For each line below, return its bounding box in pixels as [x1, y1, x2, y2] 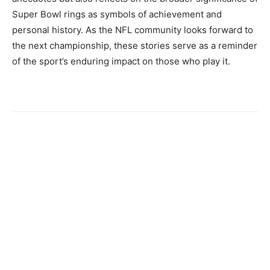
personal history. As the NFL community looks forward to [12, 24, 253, 36]
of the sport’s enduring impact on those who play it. [12, 55, 230, 67]
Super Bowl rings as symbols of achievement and [12, 8, 222, 20]
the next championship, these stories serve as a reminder [12, 40, 257, 52]
